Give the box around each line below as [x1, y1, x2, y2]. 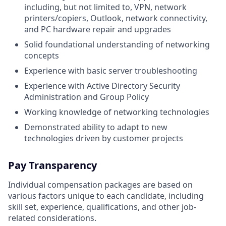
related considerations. [8, 212, 96, 224]
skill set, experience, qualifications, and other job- [8, 201, 196, 213]
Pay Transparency [8, 158, 97, 173]
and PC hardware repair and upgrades [24, 24, 171, 35]
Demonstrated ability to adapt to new [24, 122, 167, 133]
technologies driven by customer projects [24, 133, 183, 144]
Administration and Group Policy [24, 91, 149, 103]
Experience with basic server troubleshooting [24, 65, 197, 77]
